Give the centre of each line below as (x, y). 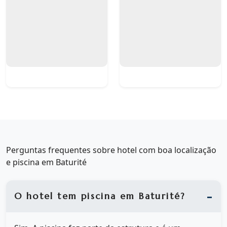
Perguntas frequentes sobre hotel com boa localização (111, 150)
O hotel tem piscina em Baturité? (100, 196)
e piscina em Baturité (46, 162)
